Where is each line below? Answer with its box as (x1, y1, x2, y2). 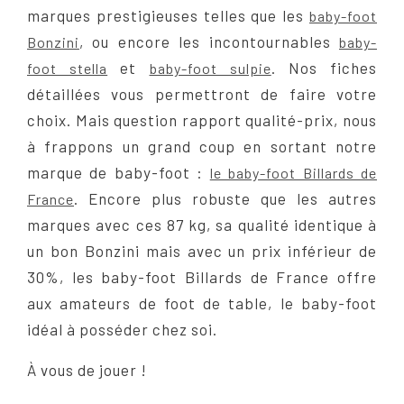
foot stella (27, 60, 108, 78)
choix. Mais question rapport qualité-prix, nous (27, 111, 377, 130)
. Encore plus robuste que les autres (74, 189, 377, 208)
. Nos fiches (271, 59, 378, 78)
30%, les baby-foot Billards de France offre (27, 268, 377, 287)
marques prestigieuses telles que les (27, 6, 309, 25)
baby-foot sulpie (149, 60, 271, 78)
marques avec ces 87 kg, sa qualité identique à (27, 216, 377, 234)
